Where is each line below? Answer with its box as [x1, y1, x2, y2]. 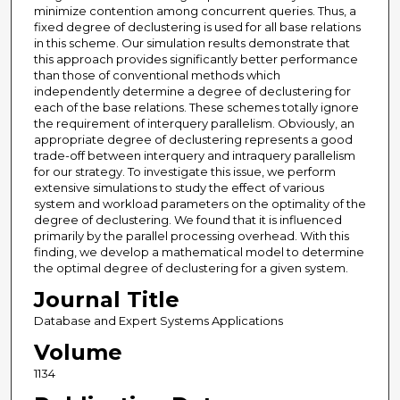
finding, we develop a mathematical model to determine [33, 245, 364, 260]
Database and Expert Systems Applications [33, 313, 283, 329]
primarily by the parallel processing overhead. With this [33, 229, 349, 244]
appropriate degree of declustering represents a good [33, 132, 353, 147]
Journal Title [33, 287, 179, 313]
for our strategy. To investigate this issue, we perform [33, 164, 336, 179]
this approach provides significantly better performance [33, 52, 358, 67]
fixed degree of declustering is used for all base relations [33, 20, 361, 35]
